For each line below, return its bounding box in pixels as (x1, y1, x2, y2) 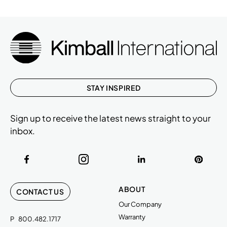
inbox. (10, 125, 35, 136)
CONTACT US (16, 186, 64, 196)
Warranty (119, 212, 145, 221)
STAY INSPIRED (86, 83, 141, 92)
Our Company (119, 200, 162, 208)
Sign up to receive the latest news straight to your (10, 112, 211, 124)
